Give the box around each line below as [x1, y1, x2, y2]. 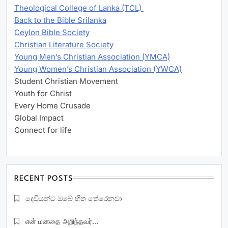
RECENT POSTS [14, 175, 74, 183]
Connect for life [14, 125, 72, 135]
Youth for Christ [14, 89, 72, 99]
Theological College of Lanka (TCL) [14, 3, 144, 13]
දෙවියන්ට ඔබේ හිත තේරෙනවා [25, 193, 122, 203]
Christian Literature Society [14, 40, 113, 50]
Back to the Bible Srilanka [14, 15, 106, 25]
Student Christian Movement [14, 76, 120, 87]
